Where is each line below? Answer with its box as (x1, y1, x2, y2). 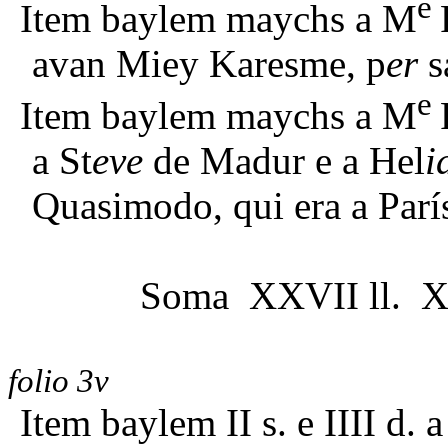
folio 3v (8, 363, 109, 400)
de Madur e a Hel (143, 139, 425, 183)
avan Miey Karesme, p (32, 42, 386, 86)
